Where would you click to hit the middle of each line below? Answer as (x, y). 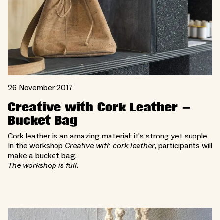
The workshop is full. (43, 165)
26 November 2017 (40, 88)
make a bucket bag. (42, 155)
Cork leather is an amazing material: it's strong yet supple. (108, 136)
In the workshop (36, 146)
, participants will (183, 146)
